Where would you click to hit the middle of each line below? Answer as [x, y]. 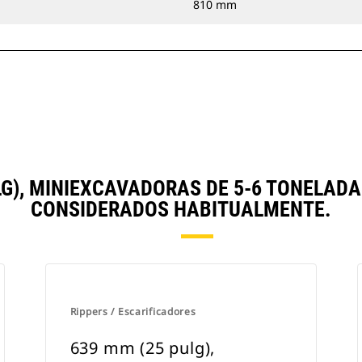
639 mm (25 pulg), [143, 348]
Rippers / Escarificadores [133, 311]
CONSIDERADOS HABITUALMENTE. [181, 209]
